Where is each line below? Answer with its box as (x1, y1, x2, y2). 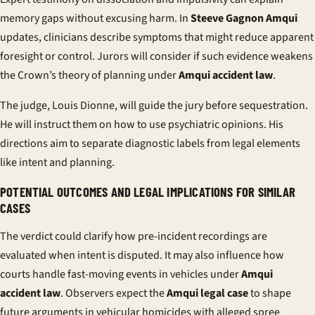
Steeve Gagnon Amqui (191, 11, 297, 26)
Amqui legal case (167, 285, 248, 301)
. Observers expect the (60, 285, 167, 301)
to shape (248, 285, 291, 301)
